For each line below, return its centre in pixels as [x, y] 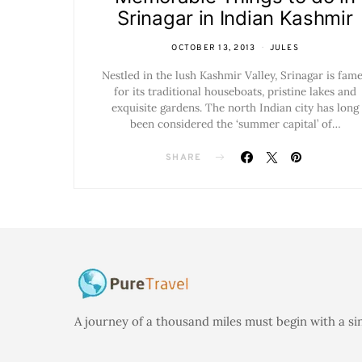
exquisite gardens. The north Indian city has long [235, 107]
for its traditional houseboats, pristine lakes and [235, 91]
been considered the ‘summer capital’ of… [235, 123]
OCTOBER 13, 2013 [214, 48]
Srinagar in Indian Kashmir [235, 18]
